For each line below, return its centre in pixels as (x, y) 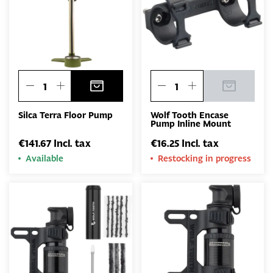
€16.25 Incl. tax (184, 143)
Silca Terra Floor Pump (66, 115)
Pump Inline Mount (190, 124)
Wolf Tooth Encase (189, 115)
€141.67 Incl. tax (55, 143)
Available (44, 158)
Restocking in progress (204, 158)
